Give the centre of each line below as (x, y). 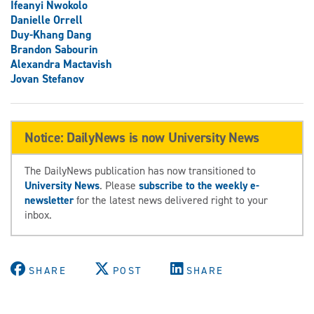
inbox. (38, 214)
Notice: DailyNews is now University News (142, 137)
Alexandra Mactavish (61, 64)
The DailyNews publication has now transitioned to (140, 170)
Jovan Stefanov (47, 78)
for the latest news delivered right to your (171, 200)
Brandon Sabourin (54, 49)
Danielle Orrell (47, 20)
